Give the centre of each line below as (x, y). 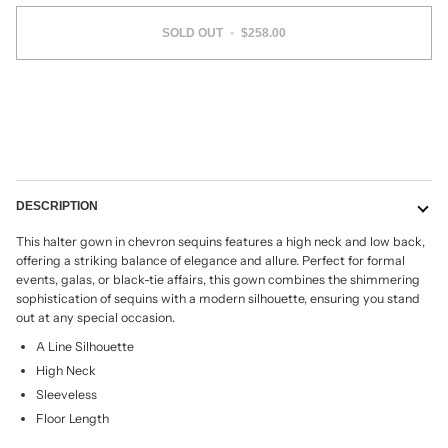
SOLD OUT (192, 32)
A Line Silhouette (85, 346)
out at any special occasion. (95, 318)
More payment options (224, 151)
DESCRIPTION (57, 206)
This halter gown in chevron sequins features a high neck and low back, (220, 242)
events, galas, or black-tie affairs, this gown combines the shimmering (218, 280)
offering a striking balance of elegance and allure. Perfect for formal (210, 261)
